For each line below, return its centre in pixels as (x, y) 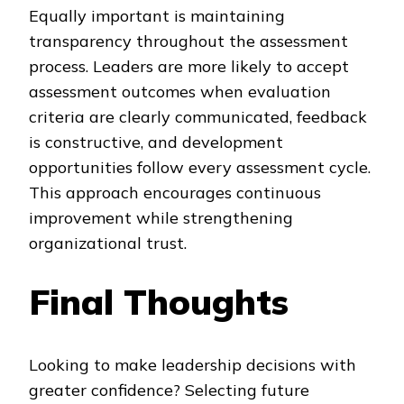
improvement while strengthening (161, 218)
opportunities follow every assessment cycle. (200, 168)
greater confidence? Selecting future (169, 390)
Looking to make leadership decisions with (193, 365)
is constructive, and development (156, 142)
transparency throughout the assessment (188, 41)
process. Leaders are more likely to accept (189, 67)
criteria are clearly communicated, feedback (198, 117)
